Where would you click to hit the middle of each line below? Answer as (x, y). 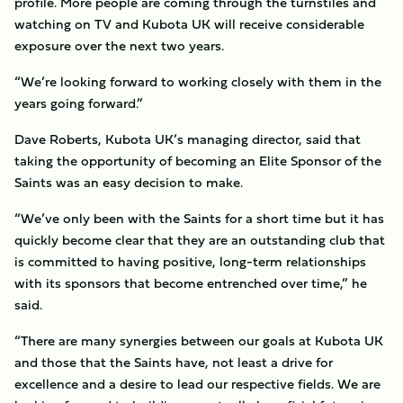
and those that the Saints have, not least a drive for (174, 362)
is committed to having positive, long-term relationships (190, 261)
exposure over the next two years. (119, 45)
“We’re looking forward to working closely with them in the (198, 81)
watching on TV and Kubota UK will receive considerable (189, 24)
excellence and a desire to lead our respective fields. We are (197, 384)
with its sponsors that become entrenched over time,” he (191, 283)
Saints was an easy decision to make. (129, 182)
